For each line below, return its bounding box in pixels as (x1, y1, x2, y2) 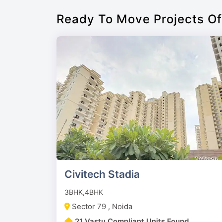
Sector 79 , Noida (72, 202, 132, 212)
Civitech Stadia (64, 168, 140, 181)
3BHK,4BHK (64, 188, 103, 197)
